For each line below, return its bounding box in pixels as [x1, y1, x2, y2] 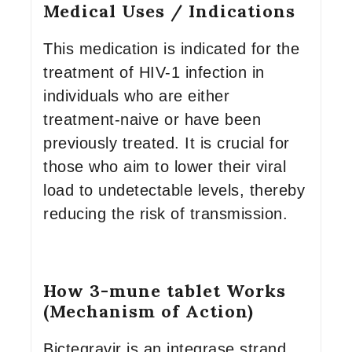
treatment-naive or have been [43, 111, 261, 128]
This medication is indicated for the [43, 40, 299, 57]
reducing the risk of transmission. [43, 205, 288, 222]
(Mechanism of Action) [43, 300, 254, 322]
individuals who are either [43, 87, 229, 104]
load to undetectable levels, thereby [43, 181, 305, 199]
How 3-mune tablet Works [43, 280, 286, 302]
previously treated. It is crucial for [43, 134, 290, 152]
